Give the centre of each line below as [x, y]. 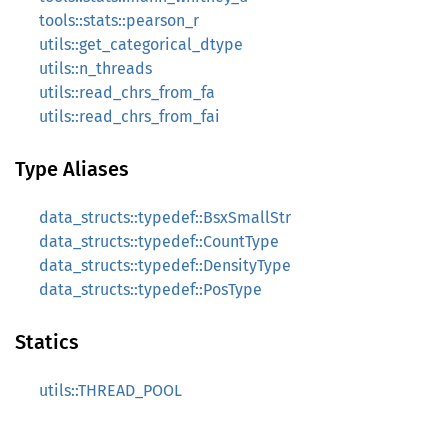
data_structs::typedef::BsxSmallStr [165, 217]
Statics [47, 342]
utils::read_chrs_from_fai [129, 116]
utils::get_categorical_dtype [141, 44]
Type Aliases [72, 169]
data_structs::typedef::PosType [150, 289]
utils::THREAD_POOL [110, 390]
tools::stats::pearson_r [119, 20]
